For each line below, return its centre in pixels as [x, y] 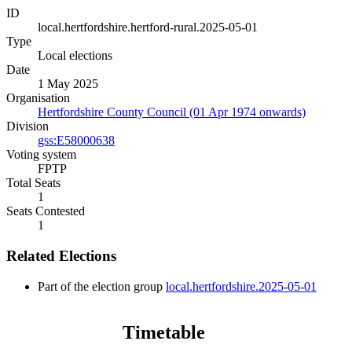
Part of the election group [102, 286]
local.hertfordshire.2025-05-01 [241, 286]
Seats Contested [46, 211]
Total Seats [33, 183]
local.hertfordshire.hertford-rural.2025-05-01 [148, 27]
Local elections [75, 56]
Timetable [163, 332]
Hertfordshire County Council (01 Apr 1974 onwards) [172, 112]
